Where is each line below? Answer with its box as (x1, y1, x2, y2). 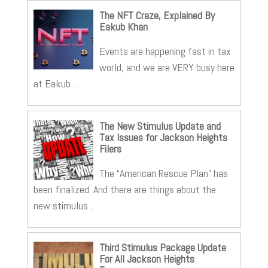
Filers (99, 141, 121, 156)
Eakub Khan (99, 20, 148, 34)
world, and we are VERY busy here (99, 60, 234, 75)
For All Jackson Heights (99, 252, 194, 266)
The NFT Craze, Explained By (99, 8, 215, 23)
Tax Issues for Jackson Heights (99, 130, 227, 144)
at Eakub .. (33, 77, 77, 91)
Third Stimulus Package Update (99, 240, 226, 255)
